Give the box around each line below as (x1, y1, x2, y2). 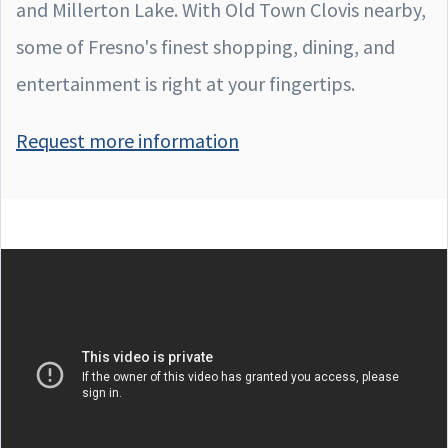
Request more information (16, 127, 239, 153)
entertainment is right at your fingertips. (16, 70, 355, 96)
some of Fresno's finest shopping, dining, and (16, 33, 395, 59)
